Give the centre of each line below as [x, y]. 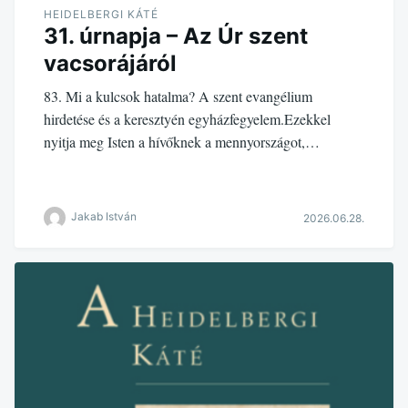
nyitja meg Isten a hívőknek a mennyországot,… [182, 141]
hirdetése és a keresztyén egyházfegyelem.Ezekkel [187, 118]
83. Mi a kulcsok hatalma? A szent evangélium [178, 96]
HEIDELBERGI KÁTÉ [101, 14]
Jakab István [104, 217]
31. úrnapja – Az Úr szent [176, 36]
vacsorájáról [110, 63]
